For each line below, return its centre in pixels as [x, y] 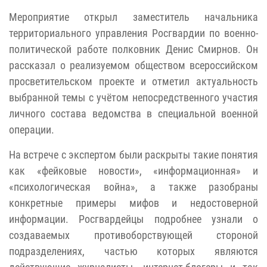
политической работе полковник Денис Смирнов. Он [133, 49]
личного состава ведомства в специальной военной [133, 113]
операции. [32, 129]
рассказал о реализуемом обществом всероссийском [133, 65]
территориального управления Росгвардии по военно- [133, 33]
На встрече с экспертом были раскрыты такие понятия [133, 154]
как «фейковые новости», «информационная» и [133, 170]
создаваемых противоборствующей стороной [133, 235]
